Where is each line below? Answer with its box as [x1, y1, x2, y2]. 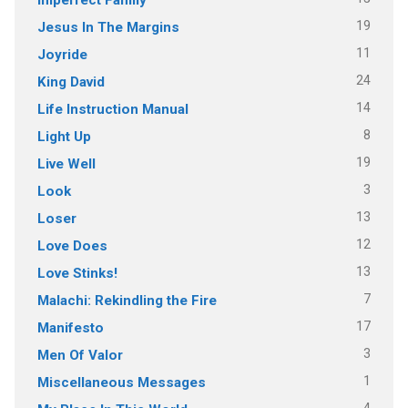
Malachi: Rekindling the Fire [36, 291, 217, 309]
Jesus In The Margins [36, 18, 179, 36]
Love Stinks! [36, 264, 117, 281]
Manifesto [36, 319, 104, 336]
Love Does [36, 237, 107, 254]
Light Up [36, 127, 91, 145]
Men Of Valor [36, 346, 123, 363]
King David [36, 73, 105, 90]
